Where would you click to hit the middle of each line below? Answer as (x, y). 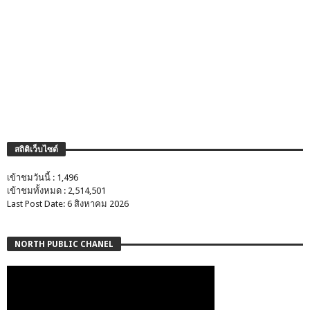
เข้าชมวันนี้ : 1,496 (43, 177)
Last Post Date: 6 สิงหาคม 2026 (68, 204)
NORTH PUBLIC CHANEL (64, 244)
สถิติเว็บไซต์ (36, 149)
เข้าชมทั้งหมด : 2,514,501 (56, 191)
